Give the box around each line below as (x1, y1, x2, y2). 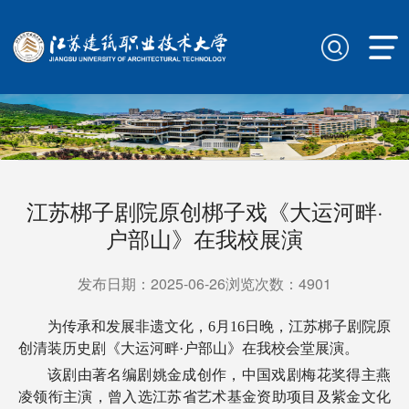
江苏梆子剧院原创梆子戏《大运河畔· (26, 194, 383, 227)
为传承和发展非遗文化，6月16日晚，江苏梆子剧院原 (47, 319, 391, 335)
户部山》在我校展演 (106, 222, 303, 255)
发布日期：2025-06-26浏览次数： (78, 273, 299, 295)
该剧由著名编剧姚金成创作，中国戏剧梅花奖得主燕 (47, 367, 391, 383)
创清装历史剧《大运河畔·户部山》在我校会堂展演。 (18, 341, 359, 357)
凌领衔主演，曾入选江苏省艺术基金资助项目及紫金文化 (18, 389, 391, 405)
